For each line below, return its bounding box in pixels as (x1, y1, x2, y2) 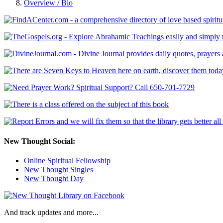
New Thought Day (24, 174, 84, 183)
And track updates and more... (4, 208, 99, 217)
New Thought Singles (24, 165, 93, 174)
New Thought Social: (4, 136, 75, 145)
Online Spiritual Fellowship (24, 156, 111, 165)
